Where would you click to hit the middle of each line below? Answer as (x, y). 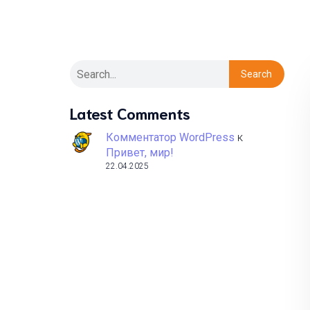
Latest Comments (130, 112)
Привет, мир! (140, 153)
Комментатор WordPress (170, 137)
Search (257, 74)
